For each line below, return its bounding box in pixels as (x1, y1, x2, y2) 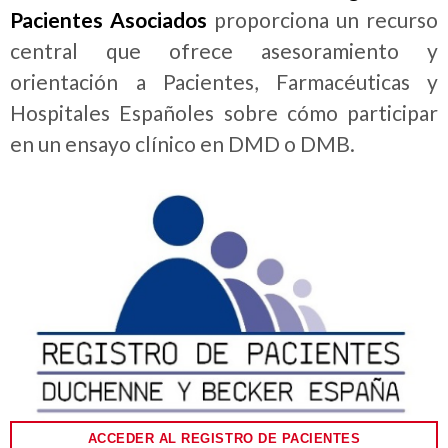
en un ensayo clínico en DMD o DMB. (10, 131, 355, 157)
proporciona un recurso (207, 7, 438, 33)
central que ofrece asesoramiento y (10, 38, 438, 64)
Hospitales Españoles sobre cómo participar (10, 100, 438, 126)
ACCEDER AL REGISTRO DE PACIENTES (87, 430, 361, 446)
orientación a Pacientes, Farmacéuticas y (10, 69, 438, 95)
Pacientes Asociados (10, 7, 207, 33)
